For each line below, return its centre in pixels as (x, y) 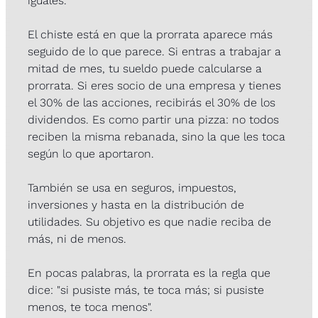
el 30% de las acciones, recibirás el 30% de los (152, 103)
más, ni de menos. (77, 239)
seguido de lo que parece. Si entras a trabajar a (154, 52)
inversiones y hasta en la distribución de (136, 205)
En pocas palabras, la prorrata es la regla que (149, 273)
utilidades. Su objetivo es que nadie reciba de (149, 222)
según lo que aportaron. (91, 154)
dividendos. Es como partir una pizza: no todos (153, 120)
